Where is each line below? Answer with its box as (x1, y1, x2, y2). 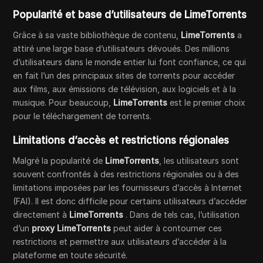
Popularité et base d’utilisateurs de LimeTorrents (13, 9, 247, 21)
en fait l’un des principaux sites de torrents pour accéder (13, 70, 235, 81)
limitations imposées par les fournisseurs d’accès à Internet (13, 183, 242, 193)
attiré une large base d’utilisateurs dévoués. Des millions (13, 43, 230, 54)
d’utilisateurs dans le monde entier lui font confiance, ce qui (13, 57, 247, 68)
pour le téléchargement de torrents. (13, 111, 152, 122)
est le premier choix (167, 97, 246, 108)
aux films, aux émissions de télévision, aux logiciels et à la (13, 84, 237, 95)
